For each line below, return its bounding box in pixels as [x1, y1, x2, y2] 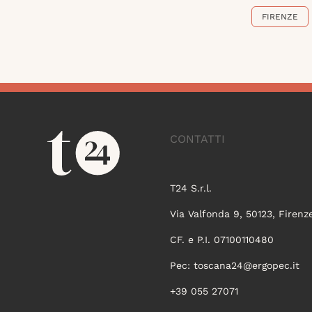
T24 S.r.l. [169, 182, 212, 194]
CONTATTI [169, 132, 225, 146]
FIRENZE [262, 12, 298, 22]
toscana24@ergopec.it [193, 260, 299, 272]
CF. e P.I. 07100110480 [169, 234, 274, 246]
